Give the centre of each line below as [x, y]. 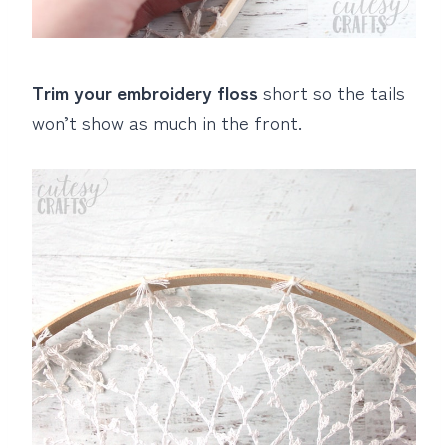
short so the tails [331, 91]
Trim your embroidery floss [145, 91]
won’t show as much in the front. [167, 121]
